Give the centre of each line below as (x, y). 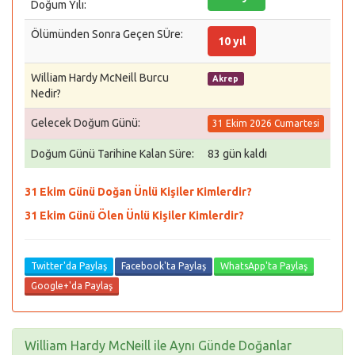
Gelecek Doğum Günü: (86, 123)
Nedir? (46, 94)
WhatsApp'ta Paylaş (264, 266)
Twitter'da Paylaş (69, 266)
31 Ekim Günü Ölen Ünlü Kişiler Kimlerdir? (134, 216)
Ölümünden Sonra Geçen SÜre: (107, 34)
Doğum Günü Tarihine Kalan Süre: (113, 154)
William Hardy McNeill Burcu (100, 78)
